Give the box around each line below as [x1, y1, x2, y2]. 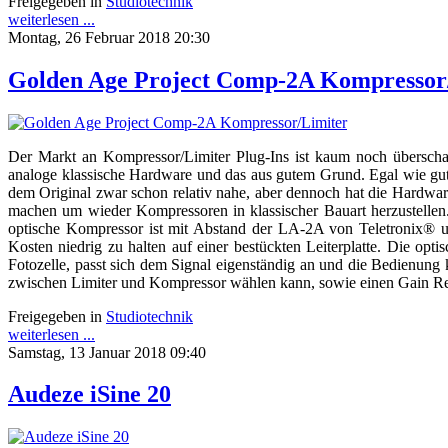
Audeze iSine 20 [8, 381, 171, 408]
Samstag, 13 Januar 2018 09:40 [8, 343, 206, 361]
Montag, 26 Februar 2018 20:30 [8, 28, 210, 46]
